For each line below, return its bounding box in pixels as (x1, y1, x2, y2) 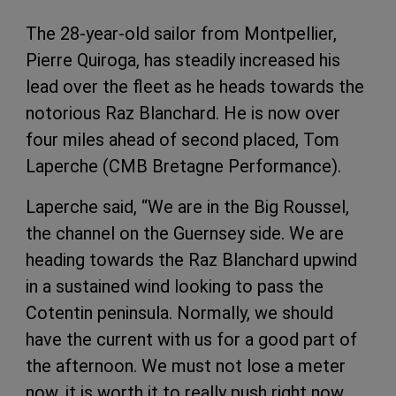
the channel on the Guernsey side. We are (26, 222, 344, 244)
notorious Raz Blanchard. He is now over (26, 102, 340, 124)
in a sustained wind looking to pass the (26, 275, 324, 297)
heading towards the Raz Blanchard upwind (26, 248, 357, 270)
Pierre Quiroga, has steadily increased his (26, 49, 340, 71)
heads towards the (219, 75, 364, 97)
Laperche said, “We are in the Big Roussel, (26, 195, 349, 217)
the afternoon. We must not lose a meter (26, 354, 346, 377)
